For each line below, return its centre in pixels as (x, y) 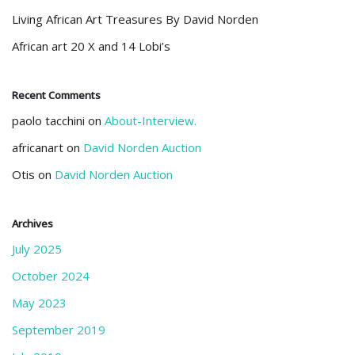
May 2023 (39, 303)
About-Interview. (151, 120)
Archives (32, 223)
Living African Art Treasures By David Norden (135, 19)
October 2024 (51, 276)
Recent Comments (56, 95)
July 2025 (37, 249)
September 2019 (59, 330)
